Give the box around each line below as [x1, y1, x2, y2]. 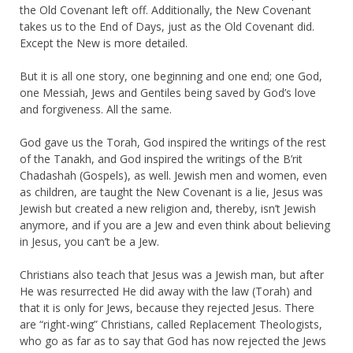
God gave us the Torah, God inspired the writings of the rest [20, 134, 326, 150]
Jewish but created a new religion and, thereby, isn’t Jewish [20, 200, 316, 216]
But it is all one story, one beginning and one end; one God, [20, 68, 322, 84]
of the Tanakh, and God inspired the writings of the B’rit [20, 150, 303, 166]
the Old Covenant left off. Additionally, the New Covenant [20, 2, 311, 17]
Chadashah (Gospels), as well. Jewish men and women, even [20, 167, 327, 183]
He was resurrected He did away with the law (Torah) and [20, 283, 312, 299]
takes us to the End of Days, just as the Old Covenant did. [20, 18, 314, 34]
